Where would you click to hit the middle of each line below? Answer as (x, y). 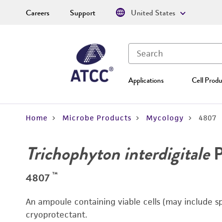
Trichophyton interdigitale (118, 154)
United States (153, 13)
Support (83, 13)
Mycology (165, 118)
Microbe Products (97, 118)
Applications (146, 80)
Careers (38, 13)
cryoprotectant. (56, 215)
